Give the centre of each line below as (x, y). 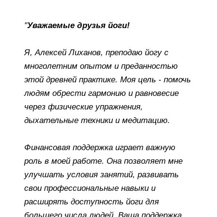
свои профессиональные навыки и (90, 188)
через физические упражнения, (84, 107)
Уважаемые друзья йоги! (78, 25)
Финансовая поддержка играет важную (100, 147)
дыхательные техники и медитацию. (97, 120)
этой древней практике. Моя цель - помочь (108, 79)
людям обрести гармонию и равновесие (101, 93)
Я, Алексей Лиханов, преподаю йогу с (96, 52)
